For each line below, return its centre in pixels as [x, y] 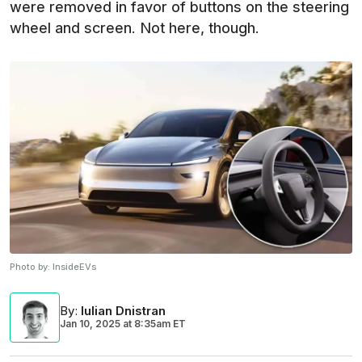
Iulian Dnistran [123, 311]
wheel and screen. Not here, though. [135, 28]
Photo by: [31, 267]
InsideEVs [74, 267]
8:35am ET [159, 324]
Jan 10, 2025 [90, 324]
